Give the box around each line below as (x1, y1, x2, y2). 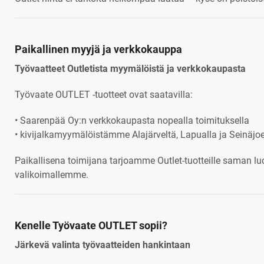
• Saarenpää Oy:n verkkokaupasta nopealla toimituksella (15, 114, 249, 126)
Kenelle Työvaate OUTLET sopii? (15, 219, 167, 232)
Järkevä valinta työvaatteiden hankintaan (15, 239, 190, 250)
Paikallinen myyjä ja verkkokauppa (15, 42, 182, 55)
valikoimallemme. (15, 169, 88, 180)
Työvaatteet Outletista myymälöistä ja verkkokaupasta (15, 62, 246, 74)
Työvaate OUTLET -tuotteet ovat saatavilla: (15, 88, 193, 100)
